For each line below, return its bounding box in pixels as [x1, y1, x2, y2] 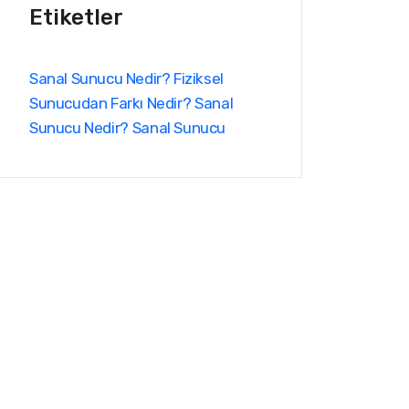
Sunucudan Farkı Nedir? [29, 94, 192, 112]
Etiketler [29, 5, 123, 30]
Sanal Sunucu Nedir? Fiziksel [29, 69, 224, 88]
